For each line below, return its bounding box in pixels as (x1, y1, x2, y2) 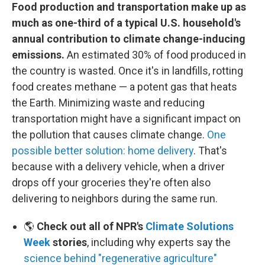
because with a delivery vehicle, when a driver (12, 160, 225, 173)
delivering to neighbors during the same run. (12, 192, 218, 205)
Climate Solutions (146, 219, 234, 232)
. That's (193, 144, 227, 157)
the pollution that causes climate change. (12, 128, 207, 141)
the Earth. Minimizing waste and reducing (12, 96, 205, 109)
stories (50, 235, 87, 248)
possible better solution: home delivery (12, 144, 193, 157)
